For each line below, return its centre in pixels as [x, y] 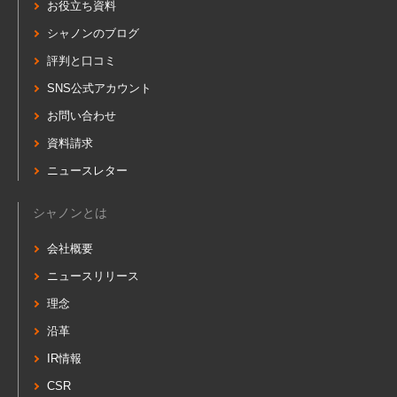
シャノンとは [70, 213]
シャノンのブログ [93, 34]
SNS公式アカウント [99, 89]
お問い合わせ [82, 116]
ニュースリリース [93, 276]
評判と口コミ [82, 61]
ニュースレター [87, 171]
